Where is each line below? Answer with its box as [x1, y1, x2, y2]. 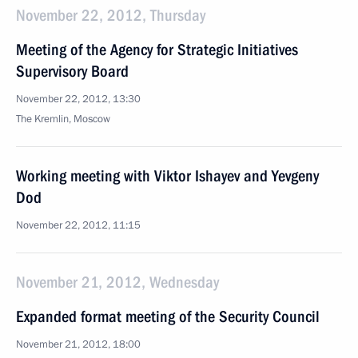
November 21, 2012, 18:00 [16, 337, 141, 352]
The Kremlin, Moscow [16, 112, 110, 126]
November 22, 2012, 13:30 [16, 92, 141, 106]
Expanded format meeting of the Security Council [16, 307, 320, 326]
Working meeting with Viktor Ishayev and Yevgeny [16, 166, 319, 185]
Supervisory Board [16, 62, 129, 81]
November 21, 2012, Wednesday [16, 272, 219, 292]
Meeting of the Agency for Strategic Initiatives [16, 40, 298, 59]
